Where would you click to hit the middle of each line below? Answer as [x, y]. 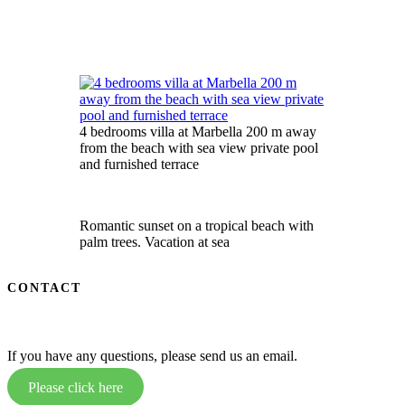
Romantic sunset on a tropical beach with [197, 226]
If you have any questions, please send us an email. [152, 356]
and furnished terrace [139, 165]
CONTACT [45, 288]
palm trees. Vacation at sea [155, 242]
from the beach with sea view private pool [199, 148]
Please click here [75, 387]
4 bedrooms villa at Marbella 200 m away [198, 132]
